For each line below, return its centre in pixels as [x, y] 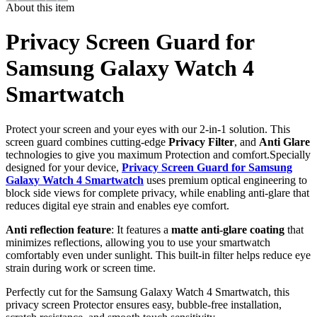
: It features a [141, 229]
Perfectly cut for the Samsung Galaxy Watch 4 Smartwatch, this [148, 292]
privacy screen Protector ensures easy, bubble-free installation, [144, 304]
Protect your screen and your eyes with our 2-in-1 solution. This [148, 129]
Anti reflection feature [58, 229]
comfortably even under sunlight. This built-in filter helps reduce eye [158, 255]
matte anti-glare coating [228, 229]
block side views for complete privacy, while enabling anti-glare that [157, 192]
